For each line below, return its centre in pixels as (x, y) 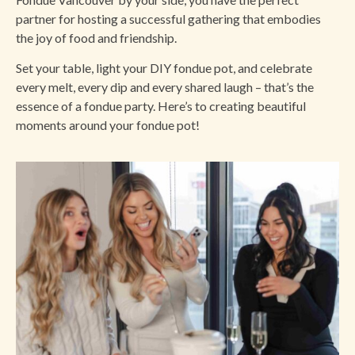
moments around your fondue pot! (108, 124)
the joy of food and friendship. (96, 37)
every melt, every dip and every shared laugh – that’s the (165, 86)
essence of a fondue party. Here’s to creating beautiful (161, 105)
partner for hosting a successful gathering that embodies (168, 18)
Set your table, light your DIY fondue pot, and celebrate (164, 67)
